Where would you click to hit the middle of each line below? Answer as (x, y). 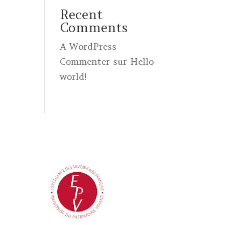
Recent (81, 14)
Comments (94, 27)
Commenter (85, 61)
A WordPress (88, 46)
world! (73, 76)
